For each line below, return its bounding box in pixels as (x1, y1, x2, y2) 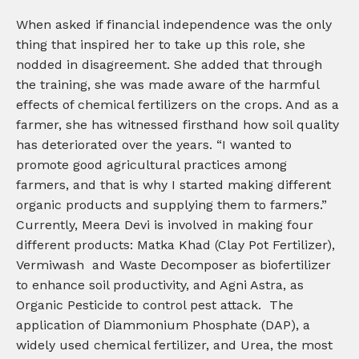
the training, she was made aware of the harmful (16, 77, 319, 92)
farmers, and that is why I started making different (16, 177, 331, 192)
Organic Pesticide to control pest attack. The (16, 297, 293, 313)
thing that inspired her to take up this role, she (16, 37, 305, 52)
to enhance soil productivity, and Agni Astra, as (16, 277, 304, 292)
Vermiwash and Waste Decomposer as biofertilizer (16, 257, 331, 272)
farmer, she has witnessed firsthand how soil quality (16, 117, 339, 132)
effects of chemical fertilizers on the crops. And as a (16, 97, 339, 112)
